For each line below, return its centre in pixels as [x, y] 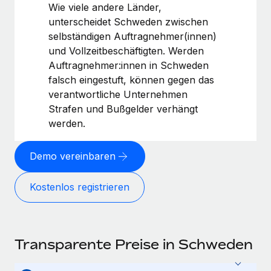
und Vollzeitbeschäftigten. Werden [126, 51]
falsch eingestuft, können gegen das [131, 80]
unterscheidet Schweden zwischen [128, 21]
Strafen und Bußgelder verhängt [123, 109]
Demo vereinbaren [73, 156]
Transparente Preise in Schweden [134, 244]
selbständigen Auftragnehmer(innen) [132, 36]
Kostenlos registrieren [80, 187]
